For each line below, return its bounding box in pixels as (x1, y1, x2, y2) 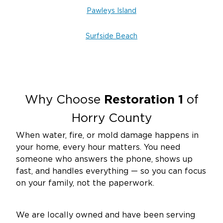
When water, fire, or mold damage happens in (16, 131, 199, 140)
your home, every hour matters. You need (16, 143, 180, 152)
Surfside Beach (86, 33, 137, 40)
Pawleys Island (87, 7, 136, 15)
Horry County (71, 112, 152, 125)
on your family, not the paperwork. (16, 179, 154, 188)
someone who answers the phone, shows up (16, 155, 193, 164)
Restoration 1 (104, 93, 183, 107)
